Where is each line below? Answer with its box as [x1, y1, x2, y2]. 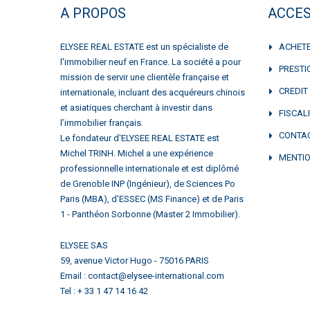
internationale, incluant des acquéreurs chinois [60, 86, 245, 98]
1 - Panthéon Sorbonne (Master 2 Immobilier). [60, 208, 240, 219]
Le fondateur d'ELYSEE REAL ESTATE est [60, 132, 219, 143]
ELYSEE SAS [60, 239, 108, 250]
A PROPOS [60, 4, 126, 21]
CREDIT [279, 85, 308, 96]
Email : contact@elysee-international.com [60, 270, 224, 281]
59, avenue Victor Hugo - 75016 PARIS [60, 255, 209, 266]
